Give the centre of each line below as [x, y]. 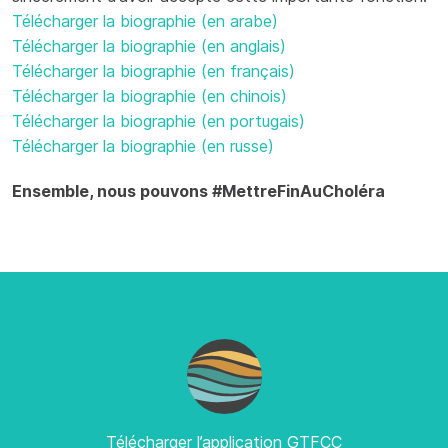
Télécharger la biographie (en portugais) [158, 120]
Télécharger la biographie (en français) [153, 70]
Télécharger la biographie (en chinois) [149, 95]
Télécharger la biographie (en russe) [143, 145]
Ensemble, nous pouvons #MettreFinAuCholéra [198, 190]
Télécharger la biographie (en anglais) [149, 45]
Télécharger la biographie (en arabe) [145, 20]
